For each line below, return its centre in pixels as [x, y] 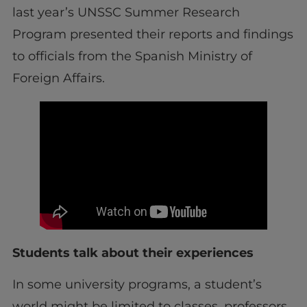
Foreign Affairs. [58, 78]
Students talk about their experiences [133, 253]
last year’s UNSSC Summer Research [126, 13]
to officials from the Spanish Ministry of [132, 57]
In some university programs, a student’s [137, 285]
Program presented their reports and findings [152, 35]
